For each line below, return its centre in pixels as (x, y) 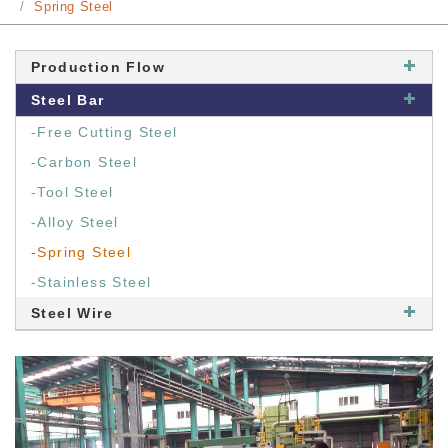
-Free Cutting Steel (104, 132)
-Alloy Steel (75, 222)
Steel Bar (68, 100)
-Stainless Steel (91, 282)
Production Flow (98, 67)
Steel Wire (72, 313)
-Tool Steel (72, 192)
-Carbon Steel (84, 162)
